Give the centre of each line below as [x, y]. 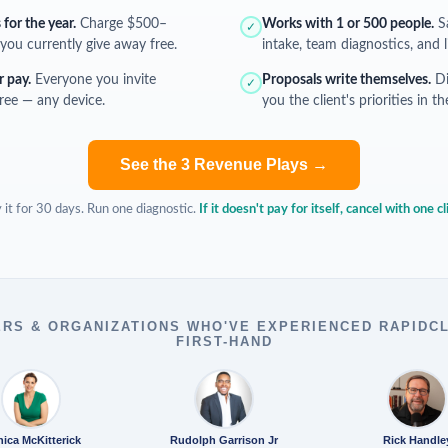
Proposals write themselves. [346, 80]
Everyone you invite [93, 80]
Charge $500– [121, 24]
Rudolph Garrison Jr [223, 440]
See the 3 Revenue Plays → [224, 164]
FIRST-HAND [224, 341]
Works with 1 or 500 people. [348, 24]
